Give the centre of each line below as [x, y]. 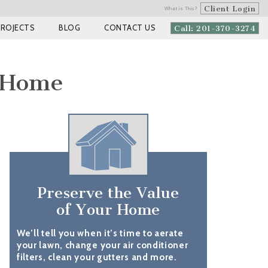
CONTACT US [130, 28]
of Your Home [108, 210]
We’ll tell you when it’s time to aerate [100, 233]
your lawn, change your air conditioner [102, 245]
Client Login [230, 9]
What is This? [181, 8]
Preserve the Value [108, 193]
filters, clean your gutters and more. [97, 257]
